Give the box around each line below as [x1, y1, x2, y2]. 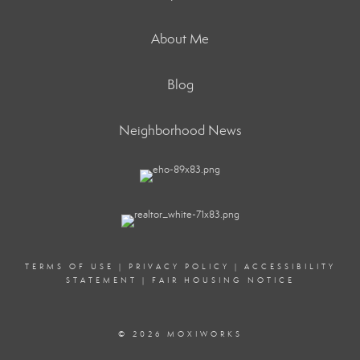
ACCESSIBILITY [243, 262, 336, 272]
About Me [151, 31, 209, 47]
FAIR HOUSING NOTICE [151, 276, 295, 285]
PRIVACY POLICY [128, 262, 230, 272]
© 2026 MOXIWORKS [117, 329, 243, 339]
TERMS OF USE [24, 262, 114, 272]
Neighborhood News [118, 122, 242, 139]
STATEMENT [65, 276, 137, 285]
